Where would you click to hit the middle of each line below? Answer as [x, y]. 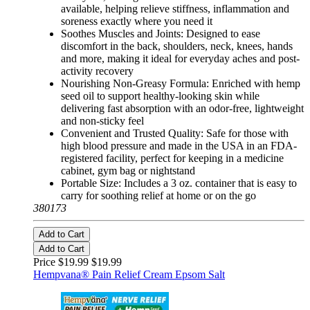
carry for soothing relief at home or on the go [158, 196]
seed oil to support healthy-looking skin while [160, 96]
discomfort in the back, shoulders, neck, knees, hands [177, 46]
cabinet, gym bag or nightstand [128, 171]
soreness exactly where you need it [137, 21]
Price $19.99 [62, 262]
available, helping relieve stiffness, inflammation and [175, 9]
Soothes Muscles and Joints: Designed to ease [161, 34]
